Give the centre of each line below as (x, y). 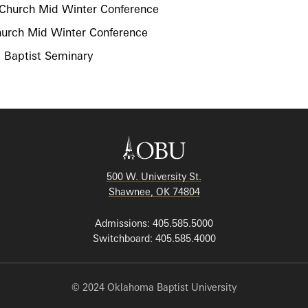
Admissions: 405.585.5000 (154, 223)
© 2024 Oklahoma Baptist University (154, 287)
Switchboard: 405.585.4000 (154, 238)
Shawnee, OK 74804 (154, 191)
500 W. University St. (154, 176)
